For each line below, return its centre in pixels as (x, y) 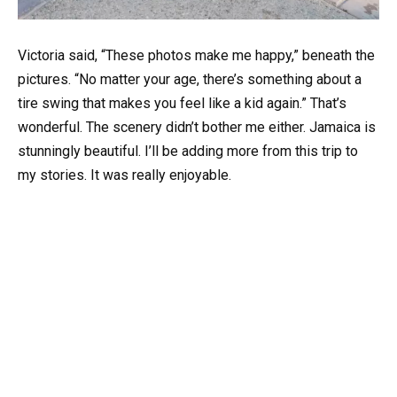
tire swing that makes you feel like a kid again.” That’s (182, 103)
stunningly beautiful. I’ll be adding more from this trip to (188, 151)
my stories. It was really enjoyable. (125, 175)
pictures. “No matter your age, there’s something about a (190, 79)
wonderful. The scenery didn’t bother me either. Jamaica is (197, 127)
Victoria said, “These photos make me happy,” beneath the (196, 55)
